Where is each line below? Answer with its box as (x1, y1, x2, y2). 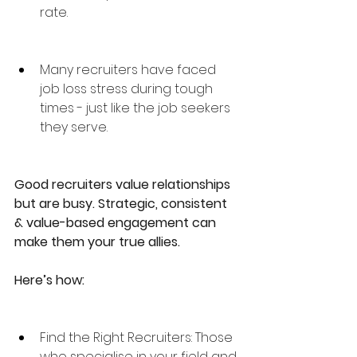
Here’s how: (14, 271, 84, 289)
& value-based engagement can (14, 214, 219, 232)
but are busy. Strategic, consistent (14, 194, 230, 213)
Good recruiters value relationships (14, 175, 233, 194)
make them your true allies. (14, 233, 183, 251)
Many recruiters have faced (40, 61, 219, 79)
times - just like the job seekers (40, 99, 233, 117)
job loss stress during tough (40, 80, 216, 98)
